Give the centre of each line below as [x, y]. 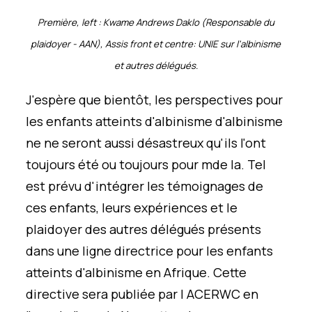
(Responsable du [236, 22]
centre [179, 44]
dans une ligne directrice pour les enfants [150, 250]
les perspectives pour [219, 99]
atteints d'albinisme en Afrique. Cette [136, 272]
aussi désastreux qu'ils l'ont [184, 142]
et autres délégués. [156, 65]
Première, [59, 22]
